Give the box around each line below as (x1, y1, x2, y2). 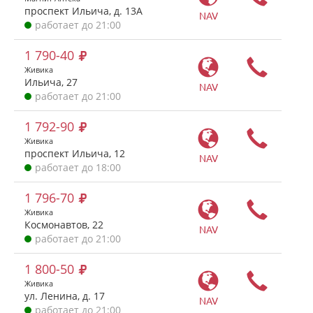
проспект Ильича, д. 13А (24, 4, 143, 17)
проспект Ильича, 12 (24, 147, 125, 160)
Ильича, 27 (24, 75, 78, 89)
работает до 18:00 (35, 161, 121, 174)
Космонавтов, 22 (24, 218, 103, 231)
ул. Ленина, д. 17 (24, 289, 105, 303)
